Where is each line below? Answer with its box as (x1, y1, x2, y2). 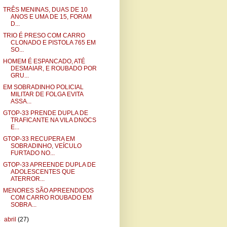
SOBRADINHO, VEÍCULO (10, 142, 82, 149)
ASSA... (10, 98, 31, 105)
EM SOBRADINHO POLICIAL (3, 84, 84, 91)
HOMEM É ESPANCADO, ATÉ (3, 58, 85, 65)
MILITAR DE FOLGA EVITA (10, 91, 83, 98)
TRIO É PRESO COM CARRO (3, 32, 85, 39)
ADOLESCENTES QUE (10, 168, 75, 175)
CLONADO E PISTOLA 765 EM (10, 39, 96, 46)
